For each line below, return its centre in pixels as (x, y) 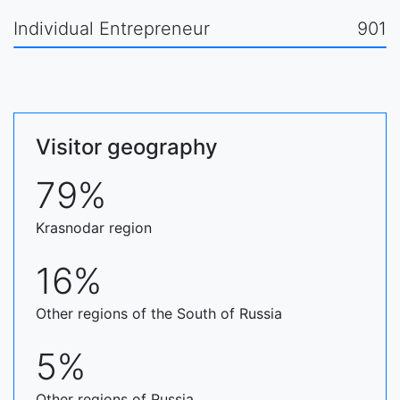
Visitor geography (127, 147)
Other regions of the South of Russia (159, 313)
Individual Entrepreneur (112, 29)
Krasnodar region (94, 228)
